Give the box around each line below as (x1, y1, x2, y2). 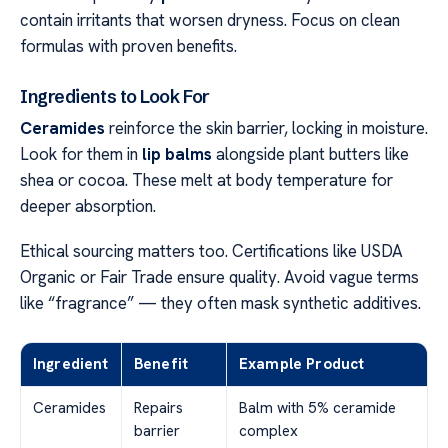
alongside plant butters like (212, 143, 409, 166)
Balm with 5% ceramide (239, 397, 396, 418)
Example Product (239, 353, 365, 374)
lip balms (142, 143, 212, 166)
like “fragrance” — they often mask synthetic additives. (20, 291, 421, 314)
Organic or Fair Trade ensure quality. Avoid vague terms (20, 265, 419, 288)
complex (239, 420, 298, 441)
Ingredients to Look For (20, 85, 210, 109)
